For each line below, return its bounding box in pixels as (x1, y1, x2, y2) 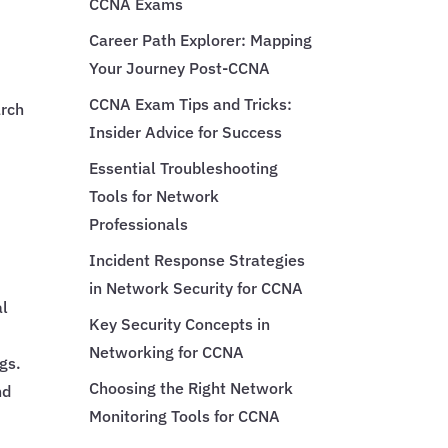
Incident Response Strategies (89, 249, 306, 270)
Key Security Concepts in (89, 313, 271, 334)
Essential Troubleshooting (89, 157, 279, 178)
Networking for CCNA (89, 341, 245, 362)
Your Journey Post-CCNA (89, 57, 271, 78)
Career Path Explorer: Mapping (89, 29, 313, 50)
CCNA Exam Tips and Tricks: (89, 93, 293, 114)
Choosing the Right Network (89, 377, 294, 398)
